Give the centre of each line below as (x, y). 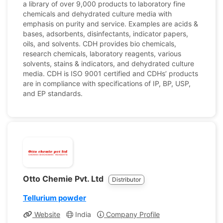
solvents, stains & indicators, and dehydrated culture (109, 63)
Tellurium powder (55, 198)
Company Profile (132, 214)
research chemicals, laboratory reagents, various (102, 54)
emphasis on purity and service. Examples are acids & (111, 24)
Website (46, 214)
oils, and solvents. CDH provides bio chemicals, (100, 44)
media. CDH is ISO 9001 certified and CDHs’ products (111, 73)
